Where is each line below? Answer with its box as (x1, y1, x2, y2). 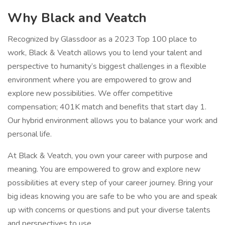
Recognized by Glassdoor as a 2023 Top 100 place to (8, 34, 197, 45)
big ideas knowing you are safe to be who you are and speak (8, 191, 217, 202)
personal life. (8, 129, 54, 140)
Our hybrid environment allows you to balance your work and (8, 115, 217, 126)
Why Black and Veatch (8, 9, 147, 27)
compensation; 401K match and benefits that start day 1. (8, 101, 206, 113)
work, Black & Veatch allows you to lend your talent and (8, 47, 202, 58)
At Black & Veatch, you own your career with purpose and (8, 150, 207, 161)
